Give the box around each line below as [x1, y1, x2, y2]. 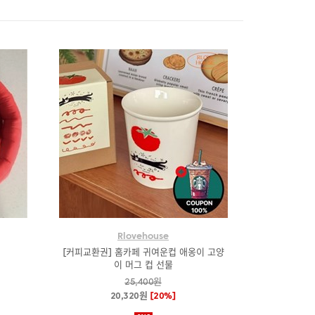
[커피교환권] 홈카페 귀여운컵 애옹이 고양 [62, 248, 224, 257]
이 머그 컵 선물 [113, 261, 173, 270]
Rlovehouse [117, 232, 169, 241]
